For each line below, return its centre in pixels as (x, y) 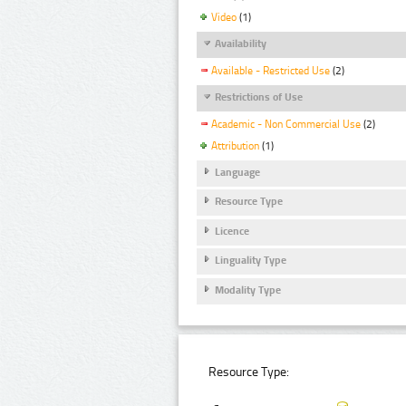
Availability (241, 43)
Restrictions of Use (259, 97)
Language (237, 172)
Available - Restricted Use (271, 70)
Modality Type (248, 290)
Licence (232, 231)
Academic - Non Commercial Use (286, 125)
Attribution (235, 145)
